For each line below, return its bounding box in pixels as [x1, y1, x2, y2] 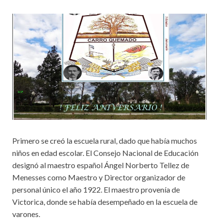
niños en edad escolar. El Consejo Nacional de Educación [12, 148, 198, 157]
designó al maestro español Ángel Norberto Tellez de [12, 160, 189, 170]
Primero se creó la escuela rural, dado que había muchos [12, 135, 197, 145]
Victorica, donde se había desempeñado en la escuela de [12, 197, 197, 206]
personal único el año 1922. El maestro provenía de [12, 184, 180, 194]
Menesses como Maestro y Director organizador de [12, 172, 185, 182]
